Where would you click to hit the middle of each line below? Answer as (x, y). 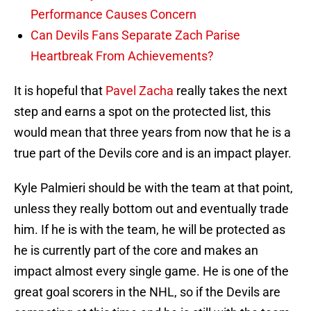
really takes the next (230, 91)
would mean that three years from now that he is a (152, 133)
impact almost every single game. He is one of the (151, 271)
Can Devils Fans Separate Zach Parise (135, 35)
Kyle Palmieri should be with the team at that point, (153, 188)
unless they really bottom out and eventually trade (151, 209)
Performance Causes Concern (114, 15)
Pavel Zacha (140, 91)
